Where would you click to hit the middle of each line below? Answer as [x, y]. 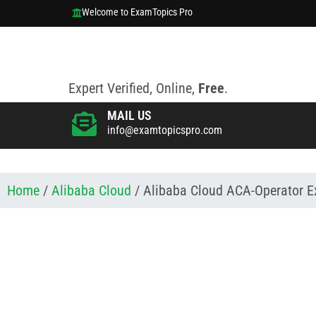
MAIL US [129, 115]
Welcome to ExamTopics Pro [137, 12]
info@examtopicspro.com [165, 130]
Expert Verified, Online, [133, 88]
